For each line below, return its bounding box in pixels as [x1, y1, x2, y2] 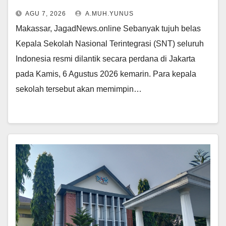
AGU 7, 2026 [25, 10, 66, 18]
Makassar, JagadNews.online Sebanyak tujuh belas [16, 24, 201, 33]
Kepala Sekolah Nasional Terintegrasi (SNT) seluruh [16, 39, 204, 48]
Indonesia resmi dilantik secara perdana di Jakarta [16, 54, 195, 64]
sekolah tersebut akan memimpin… [16, 85, 142, 94]
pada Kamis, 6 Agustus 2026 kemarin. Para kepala [16, 70, 196, 79]
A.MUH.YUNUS [84, 10, 134, 18]
